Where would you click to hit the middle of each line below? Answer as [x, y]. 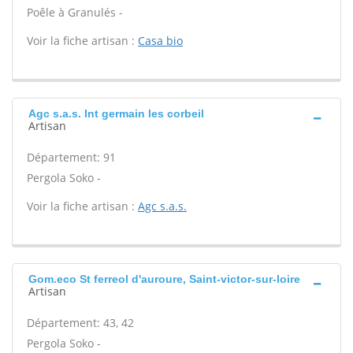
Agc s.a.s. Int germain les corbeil [116, 113]
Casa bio [160, 41]
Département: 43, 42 [80, 323]
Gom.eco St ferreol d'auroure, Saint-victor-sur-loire [164, 279]
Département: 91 [71, 157]
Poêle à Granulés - [75, 12]
